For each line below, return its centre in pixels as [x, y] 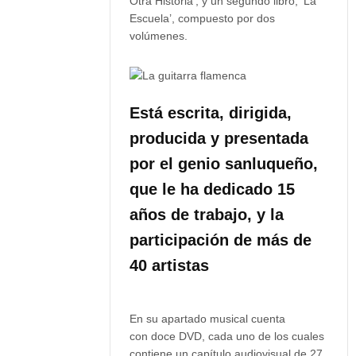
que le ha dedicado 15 [213, 189]
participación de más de [221, 240]
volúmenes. [159, 36]
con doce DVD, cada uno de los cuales [227, 336]
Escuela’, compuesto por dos [203, 18]
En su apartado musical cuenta [208, 319]
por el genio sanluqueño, [224, 164]
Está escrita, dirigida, [211, 113]
